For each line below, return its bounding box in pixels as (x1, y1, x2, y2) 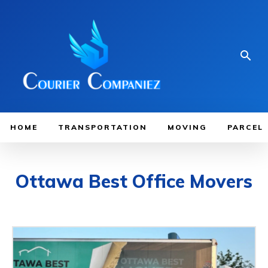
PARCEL (227, 122, 263, 132)
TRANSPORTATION (58, 122, 147, 132)
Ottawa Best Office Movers (16, 169, 252, 193)
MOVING (167, 122, 207, 132)
